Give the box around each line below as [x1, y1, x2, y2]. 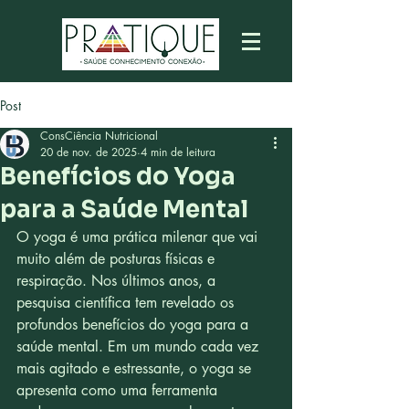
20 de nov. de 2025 [40, 144, 137, 160]
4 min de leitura [141, 144, 215, 160]
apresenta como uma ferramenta [16, 381, 222, 400]
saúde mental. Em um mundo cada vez [16, 337, 263, 356]
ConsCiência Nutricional [40, 128, 158, 143]
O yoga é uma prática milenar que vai [16, 227, 262, 246]
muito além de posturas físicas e [16, 249, 219, 268]
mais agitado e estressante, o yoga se [16, 359, 256, 378]
